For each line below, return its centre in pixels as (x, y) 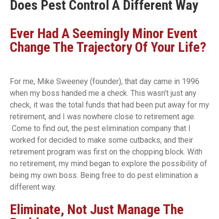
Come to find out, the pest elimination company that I (100, 129)
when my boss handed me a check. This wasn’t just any (103, 93)
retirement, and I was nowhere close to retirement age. (103, 117)
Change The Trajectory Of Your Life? (108, 47)
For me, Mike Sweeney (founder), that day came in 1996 (105, 82)
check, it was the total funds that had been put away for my (109, 105)
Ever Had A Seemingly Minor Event (104, 34)
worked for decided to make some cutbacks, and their (101, 140)
